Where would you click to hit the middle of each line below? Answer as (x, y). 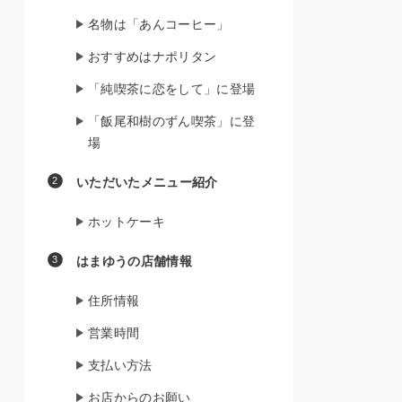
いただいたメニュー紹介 (147, 182)
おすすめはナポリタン (153, 56)
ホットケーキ (127, 221)
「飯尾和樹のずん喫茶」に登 (172, 121)
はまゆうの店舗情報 (134, 261)
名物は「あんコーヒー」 (159, 24)
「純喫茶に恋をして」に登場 (172, 88)
